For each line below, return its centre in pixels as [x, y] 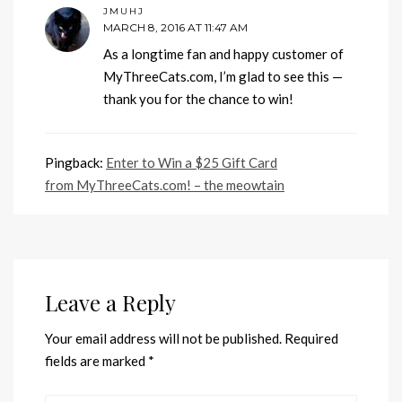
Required [311, 339]
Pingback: [75, 163]
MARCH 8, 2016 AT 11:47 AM [175, 28]
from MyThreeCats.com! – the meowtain [165, 185]
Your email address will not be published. [163, 339]
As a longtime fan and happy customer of [223, 54]
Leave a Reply [110, 303]
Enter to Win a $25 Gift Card [192, 163]
